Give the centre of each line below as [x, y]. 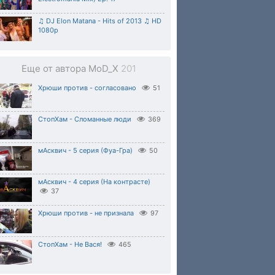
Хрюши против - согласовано [87, 88]
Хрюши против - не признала [86, 213]
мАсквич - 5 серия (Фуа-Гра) [85, 150]
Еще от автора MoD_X [71, 68]
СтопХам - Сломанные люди [85, 119]
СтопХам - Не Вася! [70, 244]
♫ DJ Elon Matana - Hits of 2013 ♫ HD [100, 21]
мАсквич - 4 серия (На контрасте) [94, 182]
